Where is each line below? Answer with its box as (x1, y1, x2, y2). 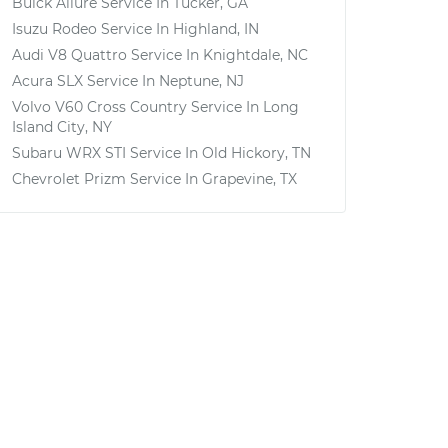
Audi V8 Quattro (12, 46, 127, 64)
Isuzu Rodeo (12, 20, 97, 38)
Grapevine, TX (202, 170, 297, 188)
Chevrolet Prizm (12, 170, 126, 188)
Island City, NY (12, 118, 112, 136)
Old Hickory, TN (202, 144, 311, 162)
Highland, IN (173, 20, 259, 38)
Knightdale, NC (203, 46, 308, 64)
